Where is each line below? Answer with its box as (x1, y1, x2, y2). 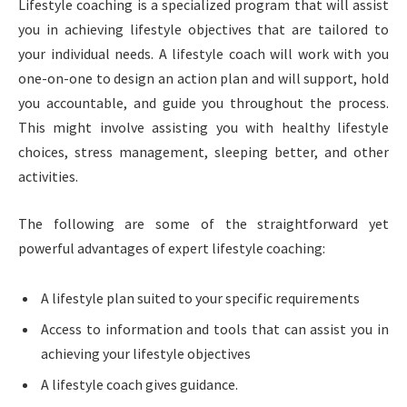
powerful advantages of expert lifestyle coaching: (18, 238, 325, 257)
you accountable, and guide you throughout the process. (18, 94, 389, 113)
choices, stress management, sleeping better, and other (18, 143, 389, 162)
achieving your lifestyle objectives (41, 344, 251, 363)
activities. (18, 167, 78, 186)
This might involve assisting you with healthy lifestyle (18, 118, 389, 137)
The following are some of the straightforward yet (18, 213, 389, 233)
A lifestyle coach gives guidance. (41, 375, 238, 394)
